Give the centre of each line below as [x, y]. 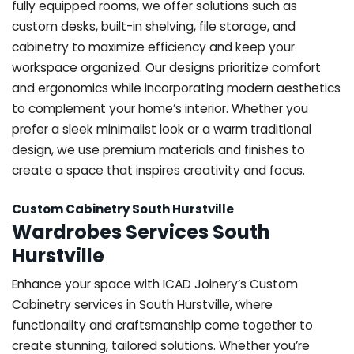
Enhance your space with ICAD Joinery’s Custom [155, 284]
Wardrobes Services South [141, 232]
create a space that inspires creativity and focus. [158, 170]
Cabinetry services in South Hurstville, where [142, 304]
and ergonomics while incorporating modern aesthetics [176, 88]
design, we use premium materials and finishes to [158, 149]
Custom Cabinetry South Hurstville [123, 209]
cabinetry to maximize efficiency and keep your [153, 47]
